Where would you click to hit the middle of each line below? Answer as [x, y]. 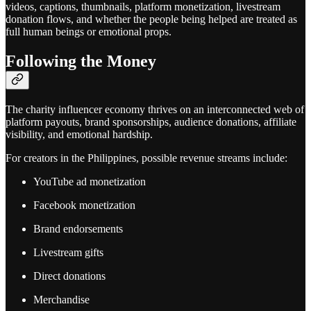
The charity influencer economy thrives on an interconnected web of [155, 110]
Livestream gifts [68, 253]
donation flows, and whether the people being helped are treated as [151, 19]
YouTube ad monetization [90, 182]
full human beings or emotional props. [89, 32]
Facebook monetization [84, 205]
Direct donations [69, 276]
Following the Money [81, 61]
